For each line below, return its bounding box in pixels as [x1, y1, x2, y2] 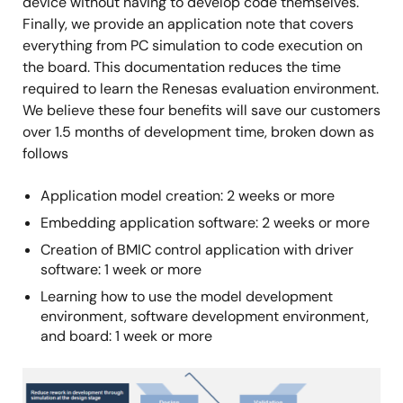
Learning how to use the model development [40, 287, 333, 306]
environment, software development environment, [40, 307, 369, 326]
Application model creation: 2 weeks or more [40, 186, 335, 205]
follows [22, 144, 68, 163]
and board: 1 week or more [40, 327, 212, 345]
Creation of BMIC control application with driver [40, 240, 354, 259]
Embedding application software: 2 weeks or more [40, 213, 370, 232]
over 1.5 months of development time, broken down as [22, 122, 374, 141]
